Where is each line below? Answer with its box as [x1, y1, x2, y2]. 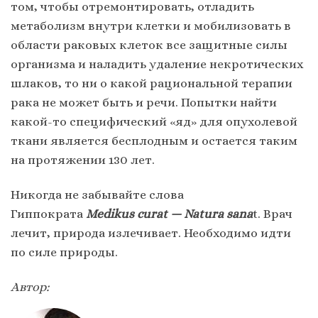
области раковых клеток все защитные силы [11, 38, 287, 53]
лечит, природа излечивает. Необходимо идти [11, 226, 291, 241]
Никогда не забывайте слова [11, 187, 184, 202]
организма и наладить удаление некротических [11, 57, 304, 72]
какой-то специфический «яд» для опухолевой [11, 114, 297, 129]
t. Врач [253, 207, 292, 221]
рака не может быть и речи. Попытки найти [11, 95, 277, 110]
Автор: [11, 280, 49, 295]
